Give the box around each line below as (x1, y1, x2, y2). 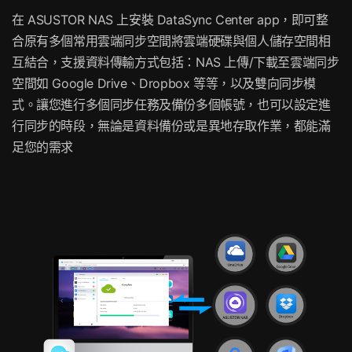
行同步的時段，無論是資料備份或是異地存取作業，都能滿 (12, 117, 331, 134)
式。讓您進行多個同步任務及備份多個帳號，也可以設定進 (12, 96, 331, 112)
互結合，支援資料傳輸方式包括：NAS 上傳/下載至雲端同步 (12, 53, 339, 70)
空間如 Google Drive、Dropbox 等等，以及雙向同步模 (12, 75, 316, 91)
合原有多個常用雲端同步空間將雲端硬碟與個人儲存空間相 (12, 32, 331, 49)
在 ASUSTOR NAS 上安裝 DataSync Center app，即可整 (12, 11, 328, 27)
